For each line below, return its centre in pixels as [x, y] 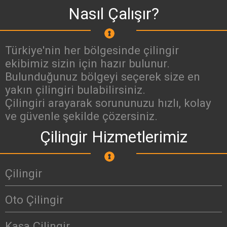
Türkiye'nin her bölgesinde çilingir [92, 50]
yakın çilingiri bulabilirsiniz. [75, 90]
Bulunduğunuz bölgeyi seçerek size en [103, 77]
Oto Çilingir [34, 200]
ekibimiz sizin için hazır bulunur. [87, 64]
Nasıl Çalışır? [113, 14]
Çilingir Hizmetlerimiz [113, 137]
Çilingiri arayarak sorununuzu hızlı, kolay [108, 103]
